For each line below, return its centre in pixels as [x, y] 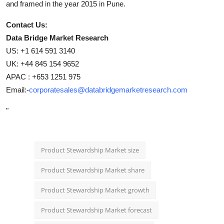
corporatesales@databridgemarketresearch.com [108, 89]
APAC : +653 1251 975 [43, 76]
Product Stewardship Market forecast [96, 210]
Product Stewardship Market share [93, 170]
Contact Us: [27, 24]
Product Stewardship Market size [90, 150]
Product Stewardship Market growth [95, 190]
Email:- [17, 89]
